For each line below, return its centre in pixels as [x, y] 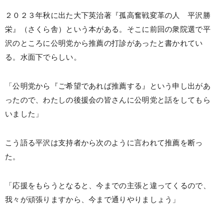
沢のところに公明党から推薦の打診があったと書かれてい [104, 43]
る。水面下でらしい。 [43, 57]
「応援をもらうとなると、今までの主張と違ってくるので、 [108, 186]
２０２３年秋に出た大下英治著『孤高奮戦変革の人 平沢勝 [108, 15]
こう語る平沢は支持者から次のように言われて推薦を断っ [104, 143]
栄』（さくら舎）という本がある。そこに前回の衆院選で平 [108, 29]
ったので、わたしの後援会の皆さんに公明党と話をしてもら [108, 100]
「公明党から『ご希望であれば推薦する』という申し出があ [108, 86]
